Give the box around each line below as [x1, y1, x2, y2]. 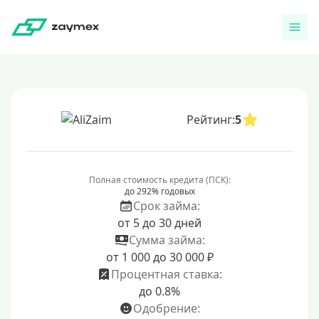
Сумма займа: [128, 232, 205, 248]
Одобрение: [133, 300, 200, 316]
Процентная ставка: [111, 266, 222, 282]
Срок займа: [133, 198, 200, 214]
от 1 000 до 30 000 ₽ [105, 249, 214, 265]
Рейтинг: [186, 112, 235, 127]
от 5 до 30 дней [117, 215, 202, 231]
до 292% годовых [124, 185, 195, 197]
